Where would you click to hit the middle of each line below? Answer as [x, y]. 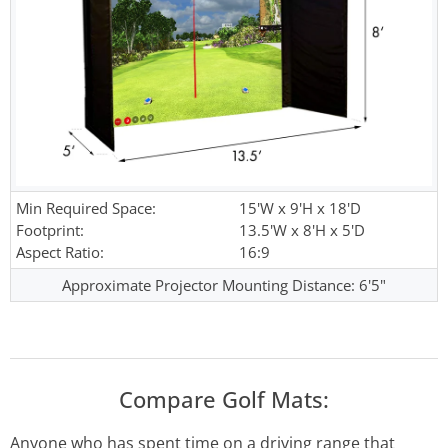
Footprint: [50, 230]
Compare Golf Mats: [224, 399]
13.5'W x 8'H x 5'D [302, 230]
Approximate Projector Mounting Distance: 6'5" [224, 285]
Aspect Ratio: [60, 252]
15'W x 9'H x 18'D [300, 208]
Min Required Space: [86, 208]
